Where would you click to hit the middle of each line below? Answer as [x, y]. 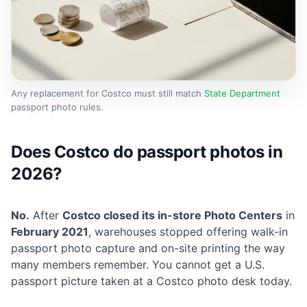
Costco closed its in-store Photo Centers [172, 216]
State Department [242, 94]
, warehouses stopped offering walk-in [188, 232]
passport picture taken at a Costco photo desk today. [151, 281]
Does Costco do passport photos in [147, 152]
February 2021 [50, 232]
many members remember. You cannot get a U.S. [138, 265]
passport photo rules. [57, 107]
